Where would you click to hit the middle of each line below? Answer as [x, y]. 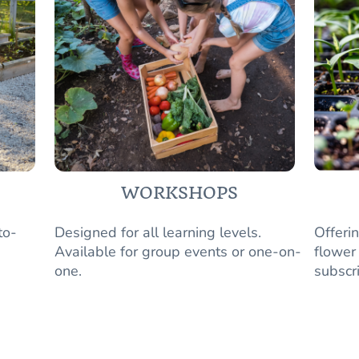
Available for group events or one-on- [178, 252]
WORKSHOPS [179, 193]
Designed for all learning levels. [158, 232]
